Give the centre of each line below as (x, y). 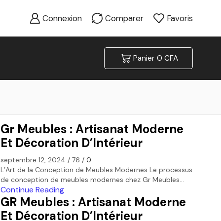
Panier (144, 58)
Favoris (180, 18)
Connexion (62, 18)
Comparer (125, 18)
